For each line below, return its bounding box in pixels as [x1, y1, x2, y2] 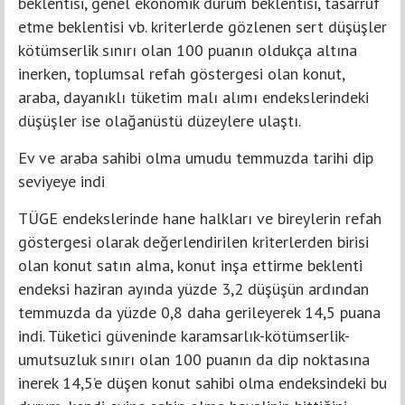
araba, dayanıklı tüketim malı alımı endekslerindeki [18, 86, 369, 108]
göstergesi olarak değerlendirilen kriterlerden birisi [18, 231, 369, 252]
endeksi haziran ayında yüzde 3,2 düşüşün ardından [18, 278, 369, 299]
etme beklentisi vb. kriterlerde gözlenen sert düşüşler [18, 15, 387, 37]
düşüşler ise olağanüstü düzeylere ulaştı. [18, 109, 301, 131]
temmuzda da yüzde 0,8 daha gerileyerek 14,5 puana [18, 301, 381, 323]
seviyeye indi [18, 170, 105, 192]
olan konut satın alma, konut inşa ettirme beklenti [18, 254, 363, 276]
